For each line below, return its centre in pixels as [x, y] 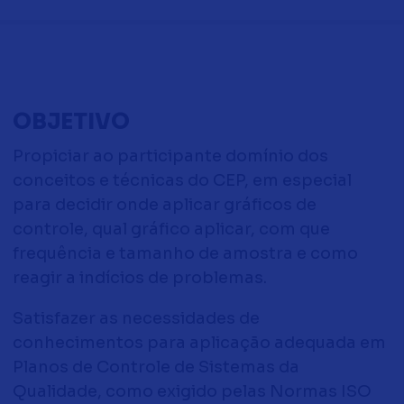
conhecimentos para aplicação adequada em [199, 343]
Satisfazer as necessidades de [136, 318]
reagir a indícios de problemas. [139, 278]
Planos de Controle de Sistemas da [156, 367]
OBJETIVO [71, 122]
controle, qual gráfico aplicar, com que [171, 229]
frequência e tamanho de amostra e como [185, 253]
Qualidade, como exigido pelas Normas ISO [192, 391]
